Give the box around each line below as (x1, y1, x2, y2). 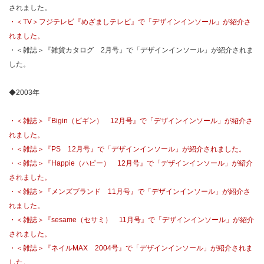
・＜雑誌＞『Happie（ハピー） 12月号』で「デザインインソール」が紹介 (9, 159, 253, 167)
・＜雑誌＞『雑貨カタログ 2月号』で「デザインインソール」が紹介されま (9, 46, 253, 54)
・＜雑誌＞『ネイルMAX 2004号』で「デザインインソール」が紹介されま (9, 244, 253, 252)
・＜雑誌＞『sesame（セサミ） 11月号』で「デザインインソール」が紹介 (9, 216, 254, 224)
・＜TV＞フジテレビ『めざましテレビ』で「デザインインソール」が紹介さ (9, 18, 251, 26)
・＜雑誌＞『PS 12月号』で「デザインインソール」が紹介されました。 (9, 145, 246, 153)
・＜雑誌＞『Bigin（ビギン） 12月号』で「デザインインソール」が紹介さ (9, 117, 253, 125)
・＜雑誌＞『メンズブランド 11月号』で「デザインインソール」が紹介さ (9, 187, 250, 196)
